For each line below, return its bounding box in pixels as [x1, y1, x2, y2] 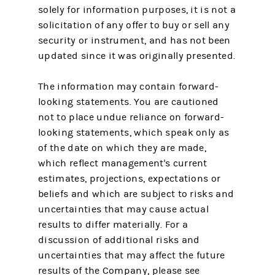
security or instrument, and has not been [38, 34, 231, 46]
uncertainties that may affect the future [38, 249, 225, 261]
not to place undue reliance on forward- [38, 111, 225, 123]
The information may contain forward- [38, 80, 219, 92]
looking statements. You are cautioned [38, 96, 219, 107]
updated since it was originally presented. [38, 50, 236, 61]
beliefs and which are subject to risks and [38, 188, 234, 199]
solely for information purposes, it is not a [38, 4, 236, 15]
